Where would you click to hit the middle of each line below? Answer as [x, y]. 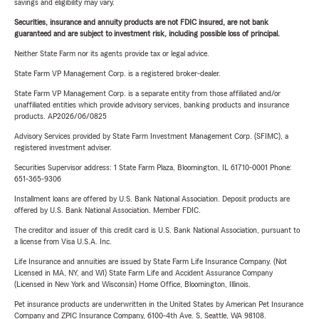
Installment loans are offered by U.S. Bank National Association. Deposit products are [152, 199]
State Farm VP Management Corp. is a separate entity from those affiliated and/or [147, 93]
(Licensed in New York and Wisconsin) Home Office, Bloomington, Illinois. [132, 284]
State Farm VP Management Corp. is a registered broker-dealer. [117, 73]
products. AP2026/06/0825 [61, 116]
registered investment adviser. [63, 147]
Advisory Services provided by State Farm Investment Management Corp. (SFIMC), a [151, 136]
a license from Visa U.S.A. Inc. [63, 241]
